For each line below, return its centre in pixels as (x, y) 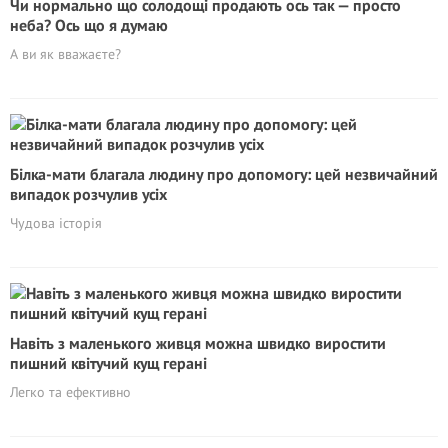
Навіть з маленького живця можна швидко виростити (198, 343)
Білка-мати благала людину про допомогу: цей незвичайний (224, 174)
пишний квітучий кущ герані (108, 363)
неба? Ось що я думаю (89, 25)
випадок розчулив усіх (88, 194)
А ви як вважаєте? (65, 54)
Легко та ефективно (70, 392)
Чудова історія (56, 223)
